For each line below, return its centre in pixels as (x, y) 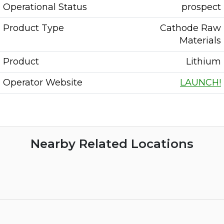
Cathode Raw (190, 28)
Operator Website (43, 82)
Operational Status (45, 7)
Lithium (203, 61)
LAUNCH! (200, 82)
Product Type (33, 28)
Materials (200, 40)
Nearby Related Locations (112, 144)
